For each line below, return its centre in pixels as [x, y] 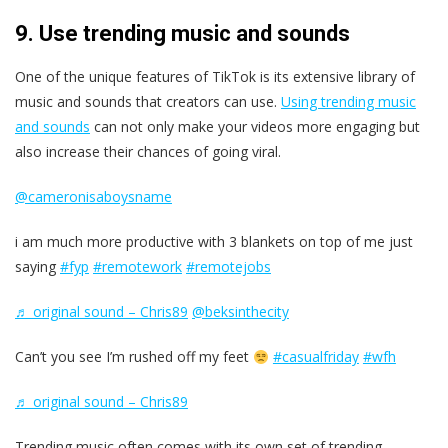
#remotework [137, 267]
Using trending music [348, 102]
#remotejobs [228, 267]
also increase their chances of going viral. [148, 152]
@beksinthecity [240, 312]
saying [37, 267]
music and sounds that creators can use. [148, 102]
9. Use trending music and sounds [182, 34]
